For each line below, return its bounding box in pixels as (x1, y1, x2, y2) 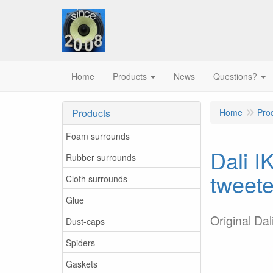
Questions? (213, 70, 257, 82)
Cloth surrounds (66, 172, 127, 185)
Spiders (66, 236, 95, 249)
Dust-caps (66, 214, 105, 227)
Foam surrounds (66, 129, 130, 142)
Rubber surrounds (66, 151, 136, 163)
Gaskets (66, 257, 97, 270)
